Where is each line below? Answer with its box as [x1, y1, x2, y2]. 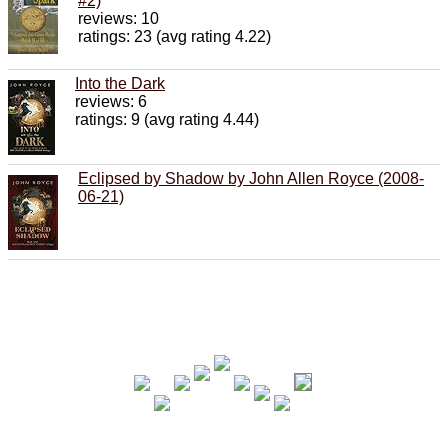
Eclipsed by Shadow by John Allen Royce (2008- [78, 169, 424, 187]
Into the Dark [75, 74, 165, 92]
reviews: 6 [75, 92, 147, 110]
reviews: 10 [78, 9, 159, 27]
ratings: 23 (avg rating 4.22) [78, 27, 271, 45]
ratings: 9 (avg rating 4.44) [75, 110, 259, 128]
